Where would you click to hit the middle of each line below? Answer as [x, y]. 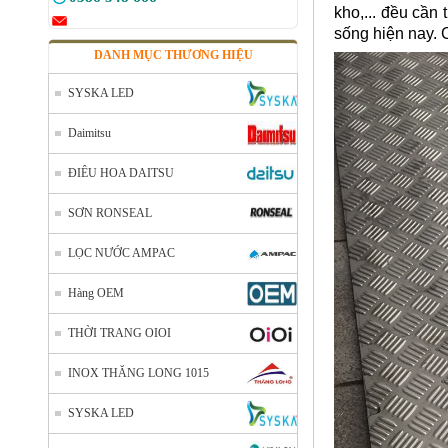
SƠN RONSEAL [110, 213]
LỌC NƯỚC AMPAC [121, 253]
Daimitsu [89, 133]
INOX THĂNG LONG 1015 [138, 373]
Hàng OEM [96, 293]
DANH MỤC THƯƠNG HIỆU [173, 55]
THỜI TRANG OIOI [119, 333]
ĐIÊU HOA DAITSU [121, 173]
